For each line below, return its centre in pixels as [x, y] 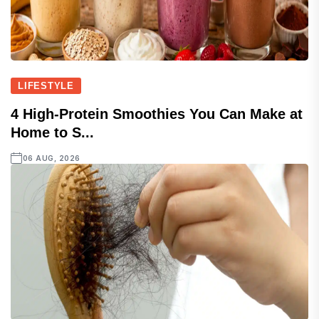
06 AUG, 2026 [51, 158]
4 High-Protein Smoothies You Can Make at [157, 114]
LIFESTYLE [46, 86]
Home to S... [52, 133]
